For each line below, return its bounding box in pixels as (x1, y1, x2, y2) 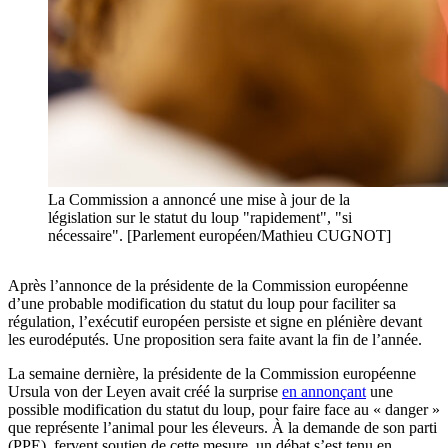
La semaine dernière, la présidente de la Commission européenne (8, 365, 416, 383)
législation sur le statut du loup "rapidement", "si (48, 209, 352, 227)
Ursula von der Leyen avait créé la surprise (8, 383, 282, 401)
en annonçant (282, 383, 366, 401)
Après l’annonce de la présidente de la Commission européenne (8, 277, 408, 295)
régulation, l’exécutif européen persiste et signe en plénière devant (8, 313, 422, 331)
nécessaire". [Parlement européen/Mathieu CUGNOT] (48, 227, 391, 245)
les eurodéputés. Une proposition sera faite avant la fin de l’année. (8, 331, 422, 349)
